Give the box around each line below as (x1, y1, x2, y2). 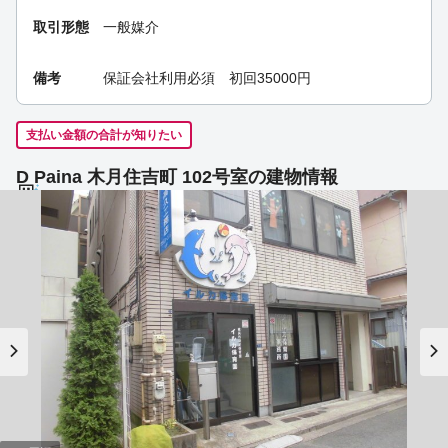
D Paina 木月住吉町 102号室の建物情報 (16, 167, 338, 188)
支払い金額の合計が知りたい (26, 128, 182, 143)
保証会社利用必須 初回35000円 (103, 70, 311, 87)
